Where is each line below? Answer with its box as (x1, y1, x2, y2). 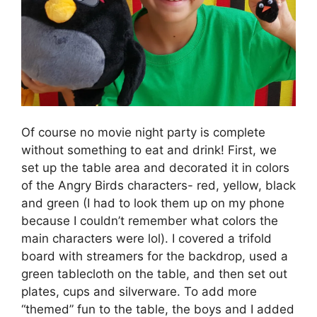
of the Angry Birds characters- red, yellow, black (21, 178, 296, 193)
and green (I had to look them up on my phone (21, 196, 284, 211)
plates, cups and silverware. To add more (21, 284, 257, 299)
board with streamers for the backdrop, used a (21, 249, 288, 264)
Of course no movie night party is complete (21, 125, 265, 140)
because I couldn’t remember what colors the (21, 214, 278, 229)
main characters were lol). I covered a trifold (21, 231, 272, 246)
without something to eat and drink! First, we (21, 143, 277, 158)
